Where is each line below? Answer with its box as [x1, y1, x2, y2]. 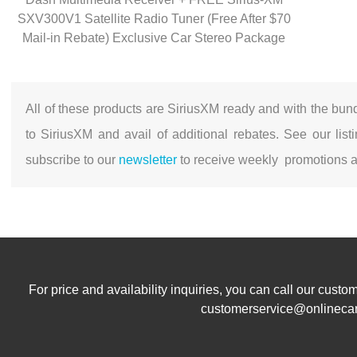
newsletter [119, 153, 177, 167]
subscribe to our [25, 153, 119, 167]
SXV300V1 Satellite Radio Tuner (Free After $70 [17, 12, 291, 25]
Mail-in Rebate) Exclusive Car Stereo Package [22, 31, 285, 45]
